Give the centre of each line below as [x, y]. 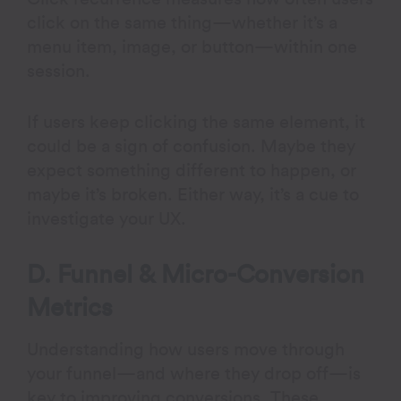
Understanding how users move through [186, 350]
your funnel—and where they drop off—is [194, 374]
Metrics [70, 308]
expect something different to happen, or [192, 171]
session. [59, 72]
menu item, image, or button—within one [192, 47]
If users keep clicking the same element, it [196, 123]
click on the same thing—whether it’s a [183, 23]
